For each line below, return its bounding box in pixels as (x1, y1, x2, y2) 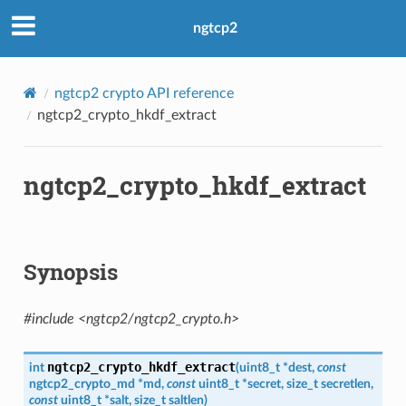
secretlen (320, 376, 371, 391)
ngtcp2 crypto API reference (53, 85, 234, 101)
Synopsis (23, 256, 118, 286)
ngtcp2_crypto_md (28, 376, 135, 391)
